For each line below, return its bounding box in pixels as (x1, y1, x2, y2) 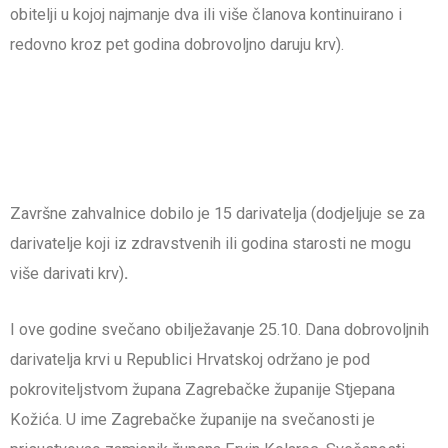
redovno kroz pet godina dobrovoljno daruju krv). (10, 35, 344, 55)
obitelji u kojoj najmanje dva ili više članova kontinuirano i (10, 5, 402, 25)
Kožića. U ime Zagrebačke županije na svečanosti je (10, 410, 375, 430)
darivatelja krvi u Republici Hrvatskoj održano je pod (10, 350, 370, 370)
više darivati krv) (10, 263, 124, 283)
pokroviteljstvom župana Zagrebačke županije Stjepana (10, 380, 395, 400)
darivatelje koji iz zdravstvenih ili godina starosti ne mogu (10, 233, 411, 253)
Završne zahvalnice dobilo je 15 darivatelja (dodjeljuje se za (10, 203, 425, 223)
